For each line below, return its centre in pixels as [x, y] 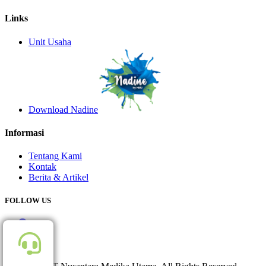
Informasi [24, 132]
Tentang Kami [55, 156]
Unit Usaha [50, 42]
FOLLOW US [28, 201]
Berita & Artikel [58, 178]
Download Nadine [63, 109]
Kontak [42, 167]
